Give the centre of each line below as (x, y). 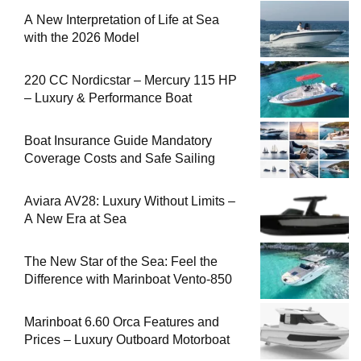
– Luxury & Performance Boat (108, 98)
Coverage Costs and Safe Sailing (149, 159)
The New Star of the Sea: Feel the (121, 262)
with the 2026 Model (82, 38)
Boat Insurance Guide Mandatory (118, 141)
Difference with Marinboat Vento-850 (128, 280)
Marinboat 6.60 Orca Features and (122, 322)
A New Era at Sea (75, 219)
